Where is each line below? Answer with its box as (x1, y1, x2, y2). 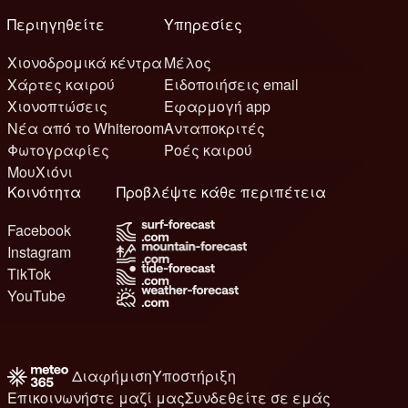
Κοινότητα (17, 181, 81, 203)
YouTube (7, 285, 66, 307)
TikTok (7, 263, 51, 285)
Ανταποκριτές (164, 117, 265, 139)
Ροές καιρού (164, 139, 252, 161)
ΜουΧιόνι (7, 161, 73, 183)
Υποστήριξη (152, 365, 236, 387)
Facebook (7, 219, 71, 241)
